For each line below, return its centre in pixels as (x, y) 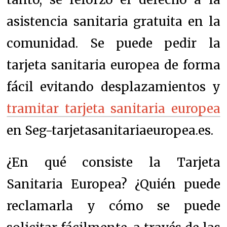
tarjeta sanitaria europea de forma (113, 65)
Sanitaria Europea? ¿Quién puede (113, 184)
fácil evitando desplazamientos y (113, 87)
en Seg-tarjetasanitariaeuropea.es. (110, 130)
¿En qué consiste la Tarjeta (113, 162)
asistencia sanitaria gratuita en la (113, 21)
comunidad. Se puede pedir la (113, 43)
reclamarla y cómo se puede (113, 206)
